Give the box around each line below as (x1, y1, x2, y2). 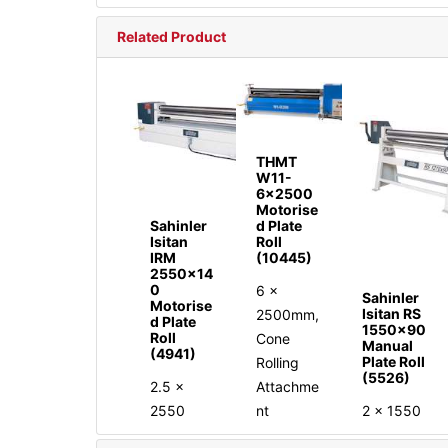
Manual (362, 337, 414, 355)
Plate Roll (362, 353, 426, 371)
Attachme (256, 378, 320, 396)
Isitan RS (362, 305, 422, 323)
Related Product (117, 27, 226, 45)
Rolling (256, 354, 300, 372)
